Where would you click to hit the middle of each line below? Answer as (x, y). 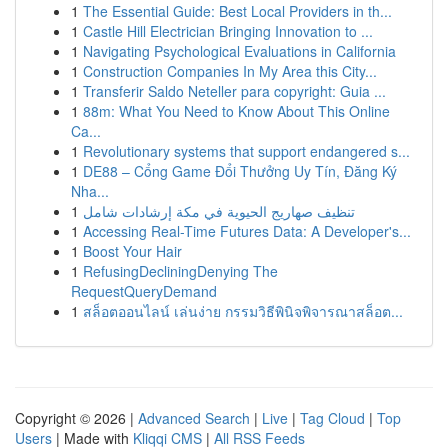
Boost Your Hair (132, 251)
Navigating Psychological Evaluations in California (239, 51)
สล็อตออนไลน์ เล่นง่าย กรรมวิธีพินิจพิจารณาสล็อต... (243, 311)
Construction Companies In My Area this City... (230, 71)
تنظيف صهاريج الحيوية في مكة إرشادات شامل (219, 211)
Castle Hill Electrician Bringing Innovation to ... (228, 31)
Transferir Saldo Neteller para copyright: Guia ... (234, 91)
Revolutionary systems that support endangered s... (246, 151)
